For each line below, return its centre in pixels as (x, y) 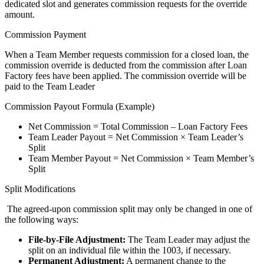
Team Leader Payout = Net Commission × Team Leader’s (136, 137)
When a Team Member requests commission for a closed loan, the (127, 54)
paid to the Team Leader (50, 86)
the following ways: (42, 219)
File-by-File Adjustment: (77, 239)
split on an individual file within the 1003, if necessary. (130, 250)
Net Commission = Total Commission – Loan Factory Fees (138, 126)
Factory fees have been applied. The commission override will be (126, 75)
